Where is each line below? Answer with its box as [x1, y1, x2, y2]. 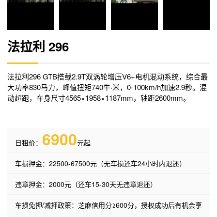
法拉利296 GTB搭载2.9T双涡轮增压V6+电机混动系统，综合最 [7, 71, 208, 82]
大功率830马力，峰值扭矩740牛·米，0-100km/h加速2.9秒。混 [7, 82, 207, 93]
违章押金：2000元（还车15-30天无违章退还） [15, 179, 157, 189]
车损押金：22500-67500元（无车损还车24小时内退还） [15, 158, 186, 169]
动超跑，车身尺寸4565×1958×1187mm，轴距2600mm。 [7, 93, 190, 103]
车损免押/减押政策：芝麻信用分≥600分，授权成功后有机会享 [15, 200, 202, 210]
